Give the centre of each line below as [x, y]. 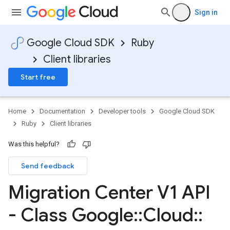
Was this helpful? [34, 144]
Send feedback [48, 166]
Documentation [62, 111]
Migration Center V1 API [109, 192]
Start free [38, 77]
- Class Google [71, 215]
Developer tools [122, 111]
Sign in [206, 12]
